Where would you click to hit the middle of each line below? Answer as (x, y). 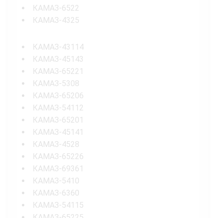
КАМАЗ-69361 (58, 168)
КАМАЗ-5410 (56, 181)
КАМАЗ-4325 (56, 20)
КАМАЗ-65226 (58, 156)
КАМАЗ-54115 (58, 205)
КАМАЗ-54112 (58, 108)
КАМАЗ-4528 (56, 144)
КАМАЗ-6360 (56, 193)
